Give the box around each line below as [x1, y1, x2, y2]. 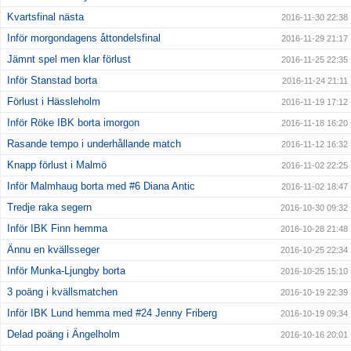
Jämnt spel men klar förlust [7, 53, 131, 66]
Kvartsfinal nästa [7, 11, 84, 24]
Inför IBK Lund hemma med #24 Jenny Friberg [7, 307, 217, 320]
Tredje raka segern [7, 201, 92, 214]
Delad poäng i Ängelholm [7, 328, 120, 341]
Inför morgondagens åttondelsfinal [7, 32, 161, 45]
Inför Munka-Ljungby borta [7, 265, 125, 277]
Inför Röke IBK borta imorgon [7, 117, 139, 129]
